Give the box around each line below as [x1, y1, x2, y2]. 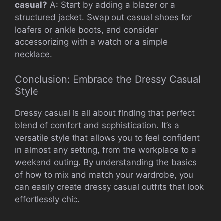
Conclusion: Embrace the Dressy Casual [15, 73, 201, 85]
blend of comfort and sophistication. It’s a [15, 120, 179, 130]
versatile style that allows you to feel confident [15, 132, 200, 143]
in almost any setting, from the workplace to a [15, 145, 196, 155]
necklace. [15, 49, 52, 60]
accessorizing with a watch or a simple [15, 37, 168, 47]
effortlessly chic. [15, 194, 80, 204]
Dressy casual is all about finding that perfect [15, 108, 195, 118]
